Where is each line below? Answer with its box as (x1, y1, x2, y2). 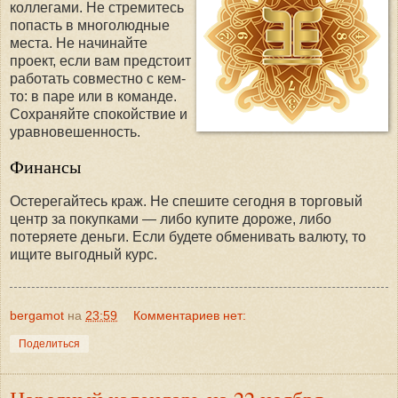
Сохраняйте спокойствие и (10, 106, 187, 122)
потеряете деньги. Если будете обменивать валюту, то (10, 229, 366, 245)
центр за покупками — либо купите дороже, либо (10, 211, 331, 227)
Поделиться (19, 338, 80, 351)
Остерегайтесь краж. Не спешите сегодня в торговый (10, 194, 362, 210)
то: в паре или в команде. (10, 88, 177, 104)
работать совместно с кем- (10, 70, 186, 86)
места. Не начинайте (10, 35, 147, 51)
